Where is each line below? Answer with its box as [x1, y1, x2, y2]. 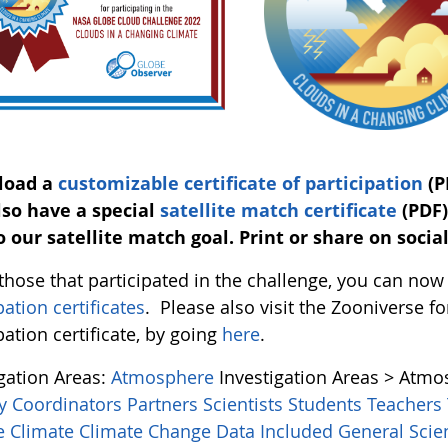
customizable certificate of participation [57, 171, 423, 196]
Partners [127, 392, 204, 417]
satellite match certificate [159, 198, 397, 223]
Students [288, 392, 368, 417]
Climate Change [79, 419, 217, 444]
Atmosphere [111, 365, 220, 390]
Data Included [216, 419, 339, 444]
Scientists [203, 392, 289, 417]
